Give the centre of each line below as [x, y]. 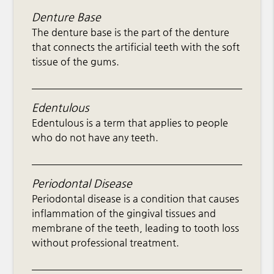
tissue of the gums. [76, 62]
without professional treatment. [106, 243]
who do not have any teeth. [95, 138]
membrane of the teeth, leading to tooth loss [136, 228]
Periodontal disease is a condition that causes [136, 199]
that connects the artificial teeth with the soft [136, 47]
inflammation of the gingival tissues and [124, 213]
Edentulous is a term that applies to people [130, 123]
